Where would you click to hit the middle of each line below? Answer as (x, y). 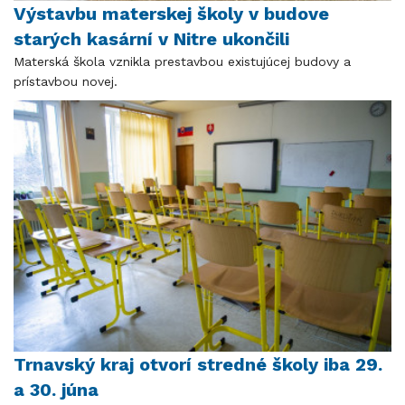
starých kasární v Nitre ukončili (151, 38)
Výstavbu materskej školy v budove (171, 13)
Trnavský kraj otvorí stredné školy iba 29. (198, 365)
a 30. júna (56, 390)
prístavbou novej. (66, 81)
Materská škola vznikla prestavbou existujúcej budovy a (182, 61)
